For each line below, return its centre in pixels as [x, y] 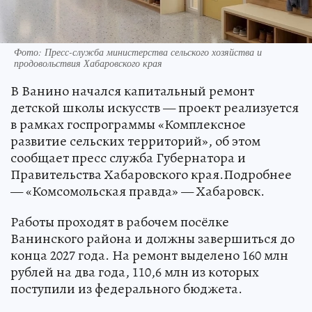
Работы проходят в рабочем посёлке [120, 247]
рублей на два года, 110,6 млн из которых [135, 297]
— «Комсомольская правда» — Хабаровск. [138, 217]
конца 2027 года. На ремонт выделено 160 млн [149, 281]
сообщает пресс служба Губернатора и [128, 183]
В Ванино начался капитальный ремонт [132, 116]
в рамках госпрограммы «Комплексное [128, 150]
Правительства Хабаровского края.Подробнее [151, 200]
